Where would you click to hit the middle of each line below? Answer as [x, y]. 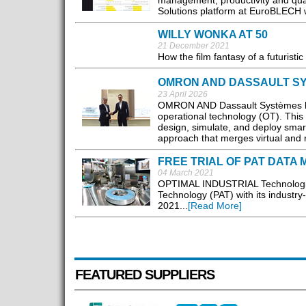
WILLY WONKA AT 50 [212, 35]
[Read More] [214, 206]
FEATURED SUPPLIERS [144, 275]
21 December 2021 [193, 46]
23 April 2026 [182, 95]
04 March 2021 [185, 173]
